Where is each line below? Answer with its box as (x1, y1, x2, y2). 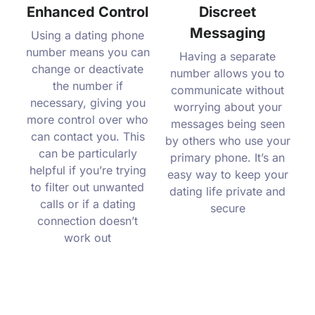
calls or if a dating (39, 197, 136, 212)
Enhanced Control (27, 4, 148, 21)
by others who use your (165, 134, 290, 148)
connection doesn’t (37, 214, 138, 229)
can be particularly (38, 146, 137, 161)
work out (64, 231, 111, 245)
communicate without (171, 83, 284, 98)
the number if (52, 79, 123, 94)
